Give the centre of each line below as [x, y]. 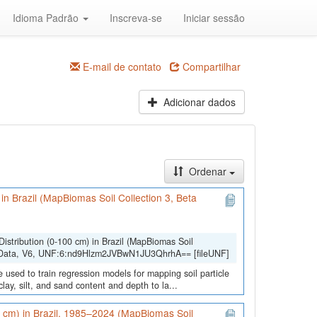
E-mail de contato [121, 67]
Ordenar [207, 172]
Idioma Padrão [47, 18]
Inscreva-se [136, 18]
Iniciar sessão [214, 18]
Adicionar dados [198, 102]
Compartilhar [210, 67]
